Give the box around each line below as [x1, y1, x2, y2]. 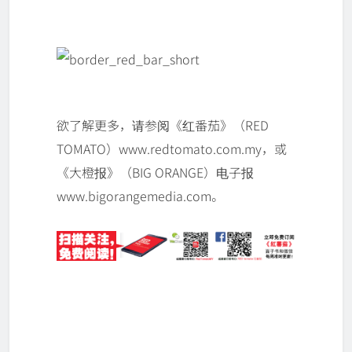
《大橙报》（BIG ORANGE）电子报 [57, 163, 254, 182]
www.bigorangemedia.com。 [57, 186, 224, 206]
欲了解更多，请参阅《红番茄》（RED [57, 115, 269, 135]
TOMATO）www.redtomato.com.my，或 [57, 139, 287, 159]
